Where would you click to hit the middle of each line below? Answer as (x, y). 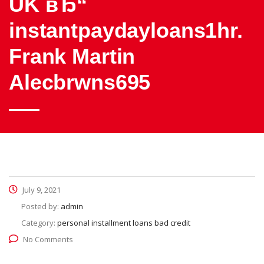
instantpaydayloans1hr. (126, 30)
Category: (39, 223)
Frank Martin (72, 56)
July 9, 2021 (41, 190)
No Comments (48, 239)
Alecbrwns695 (80, 82)
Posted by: (41, 206)
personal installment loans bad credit (124, 223)
